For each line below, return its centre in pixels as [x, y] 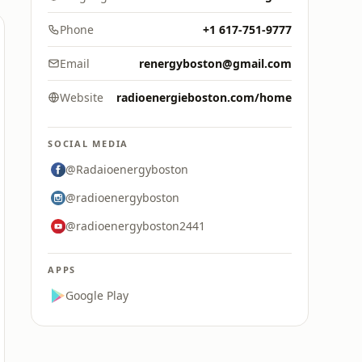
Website [82, 97]
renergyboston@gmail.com [215, 63]
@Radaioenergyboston [127, 169]
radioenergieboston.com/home [204, 97]
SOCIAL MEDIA [88, 143]
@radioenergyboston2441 [135, 226]
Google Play [97, 295]
